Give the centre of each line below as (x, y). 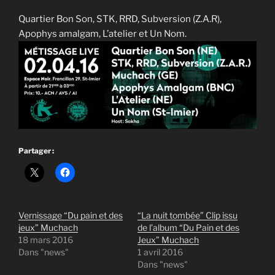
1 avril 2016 (160, 252)
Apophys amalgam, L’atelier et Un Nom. (103, 33)
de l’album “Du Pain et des (188, 227)
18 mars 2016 (46, 239)
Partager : (36, 150)
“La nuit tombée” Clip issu (188, 215)
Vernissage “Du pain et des (71, 215)
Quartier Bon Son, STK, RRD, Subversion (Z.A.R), (120, 19)
